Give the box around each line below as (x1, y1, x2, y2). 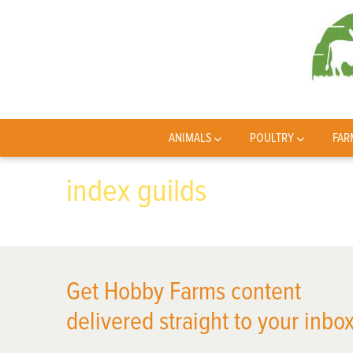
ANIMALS (168, 130, 212, 146)
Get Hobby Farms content (66, 277, 301, 307)
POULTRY (250, 130, 295, 146)
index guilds (66, 172, 206, 210)
